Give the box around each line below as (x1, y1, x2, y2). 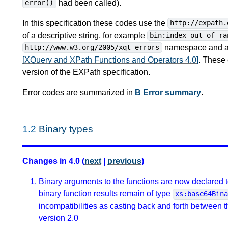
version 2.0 (39, 214, 78, 223)
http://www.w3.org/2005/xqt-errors (25, 43, 160, 52)
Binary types (39, 123, 93, 134)
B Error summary (135, 88, 201, 97)
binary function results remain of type (39, 189, 173, 198)
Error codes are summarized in (22, 88, 135, 97)
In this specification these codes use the (22, 18, 167, 27)
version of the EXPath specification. (22, 67, 150, 76)
